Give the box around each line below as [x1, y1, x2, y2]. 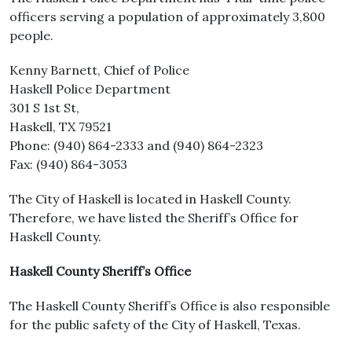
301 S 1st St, [9, 100, 79, 115]
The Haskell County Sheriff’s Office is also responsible [9, 298, 330, 313]
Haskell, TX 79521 [9, 119, 112, 134]
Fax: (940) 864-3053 [9, 156, 127, 172]
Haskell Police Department [9, 81, 170, 97]
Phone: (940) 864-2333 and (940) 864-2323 [9, 137, 263, 153]
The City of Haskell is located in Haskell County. [9, 191, 291, 207]
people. [9, 27, 53, 43]
